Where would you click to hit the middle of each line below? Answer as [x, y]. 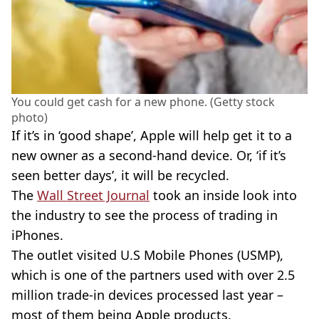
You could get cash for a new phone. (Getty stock [143, 101]
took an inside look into [223, 195]
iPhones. [37, 235]
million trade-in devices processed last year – [147, 294]
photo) [30, 117]
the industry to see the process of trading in [145, 215]
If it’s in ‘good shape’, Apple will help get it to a [152, 135]
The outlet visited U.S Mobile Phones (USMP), [147, 255]
